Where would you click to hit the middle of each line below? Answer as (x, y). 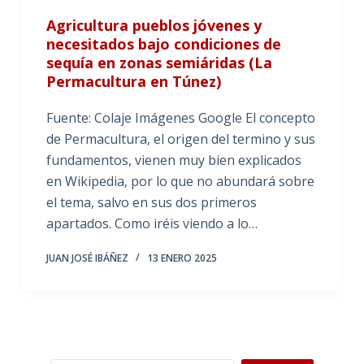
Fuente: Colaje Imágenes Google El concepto (180, 117)
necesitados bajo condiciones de (163, 43)
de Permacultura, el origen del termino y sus (180, 139)
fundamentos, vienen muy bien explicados (173, 160)
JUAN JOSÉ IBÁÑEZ (87, 258)
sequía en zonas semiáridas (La (159, 62)
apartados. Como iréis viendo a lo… (152, 223)
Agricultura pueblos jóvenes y (154, 25)
